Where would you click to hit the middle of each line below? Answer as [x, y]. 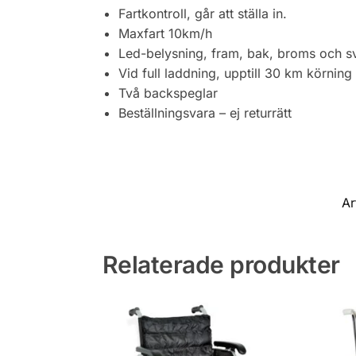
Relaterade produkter [221, 265]
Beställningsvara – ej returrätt [205, 112]
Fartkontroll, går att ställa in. [202, 13]
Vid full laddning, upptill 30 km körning [235, 73]
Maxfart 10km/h [165, 33]
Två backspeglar [168, 93]
